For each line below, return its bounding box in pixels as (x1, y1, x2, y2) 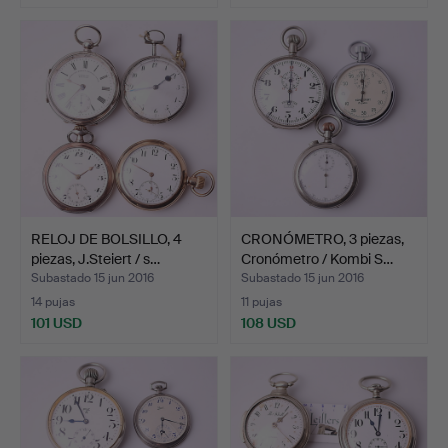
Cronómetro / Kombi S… (241, 250, 393, 269)
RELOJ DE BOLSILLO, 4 (31, 230, 182, 249)
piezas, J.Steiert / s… (31, 250, 160, 269)
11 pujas (241, 294, 282, 311)
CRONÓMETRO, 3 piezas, (241, 230, 404, 249)
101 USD (31, 314, 82, 333)
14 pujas (31, 294, 75, 311)
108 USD (241, 314, 296, 333)
